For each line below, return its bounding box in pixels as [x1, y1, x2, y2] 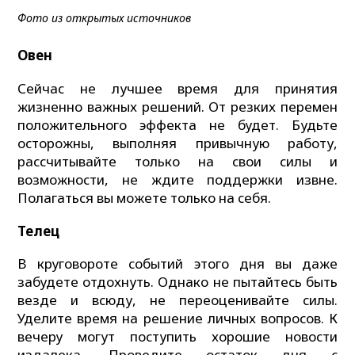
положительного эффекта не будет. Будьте [17, 115, 338, 134]
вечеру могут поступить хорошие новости [17, 327, 338, 346]
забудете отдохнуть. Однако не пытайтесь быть [17, 273, 338, 292]
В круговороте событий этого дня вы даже [17, 254, 338, 273]
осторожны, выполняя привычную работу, [17, 133, 338, 152]
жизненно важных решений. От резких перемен [17, 97, 338, 116]
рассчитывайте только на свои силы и [17, 151, 338, 170]
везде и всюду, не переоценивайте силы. [17, 291, 338, 310]
